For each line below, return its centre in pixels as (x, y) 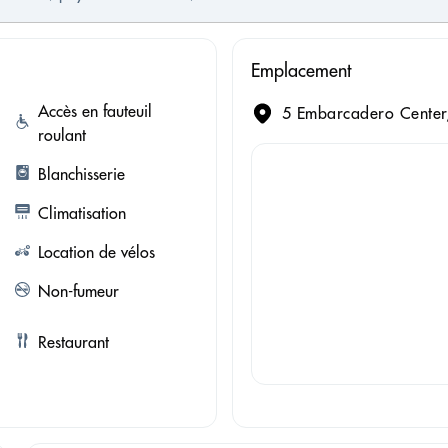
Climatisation (81, 212)
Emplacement (300, 70)
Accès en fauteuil (94, 110)
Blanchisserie (81, 173)
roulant (61, 134)
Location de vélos (96, 251)
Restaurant (73, 341)
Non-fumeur (78, 290)
